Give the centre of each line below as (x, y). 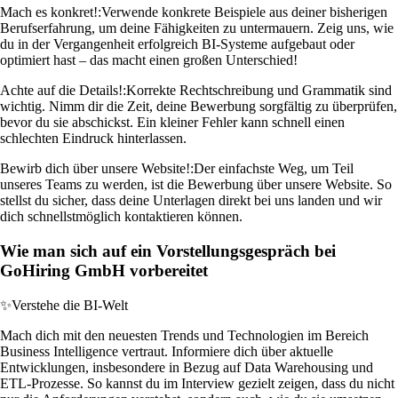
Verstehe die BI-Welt (70, 305)
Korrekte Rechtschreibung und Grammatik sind (259, 91)
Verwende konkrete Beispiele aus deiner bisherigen (244, 12)
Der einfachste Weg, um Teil (274, 169)
